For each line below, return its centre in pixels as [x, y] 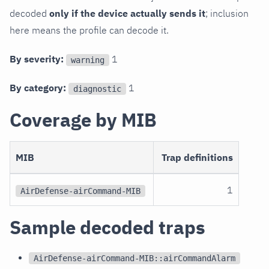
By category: [38, 88]
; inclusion [227, 14]
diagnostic [97, 89]
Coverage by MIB [83, 120]
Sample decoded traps [107, 228]
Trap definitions [197, 158]
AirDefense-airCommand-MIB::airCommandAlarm [134, 258]
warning [88, 60]
